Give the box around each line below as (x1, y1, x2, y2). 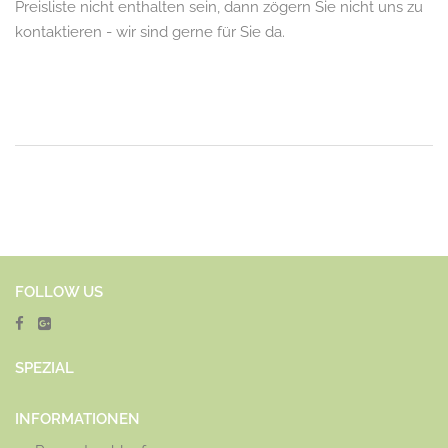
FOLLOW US (15, 282, 103, 301)
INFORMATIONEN (15, 409, 140, 428)
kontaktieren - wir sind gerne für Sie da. (15, 22, 285, 41)
